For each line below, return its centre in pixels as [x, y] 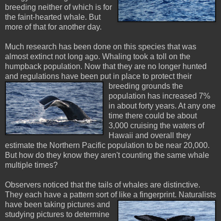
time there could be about [153, 116]
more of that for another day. [53, 27]
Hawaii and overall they [150, 136]
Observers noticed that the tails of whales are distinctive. [103, 185]
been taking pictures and [67, 205]
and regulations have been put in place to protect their [98, 76]
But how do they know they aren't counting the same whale [107, 155]
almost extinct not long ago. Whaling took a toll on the [98, 57]
